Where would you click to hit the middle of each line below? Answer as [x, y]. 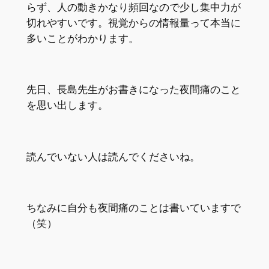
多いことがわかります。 [82, 38]
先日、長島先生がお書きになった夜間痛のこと [133, 90]
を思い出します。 [67, 105]
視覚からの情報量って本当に [174, 23]
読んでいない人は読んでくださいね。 [113, 156]
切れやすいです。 [67, 23]
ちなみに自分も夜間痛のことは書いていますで [133, 208]
